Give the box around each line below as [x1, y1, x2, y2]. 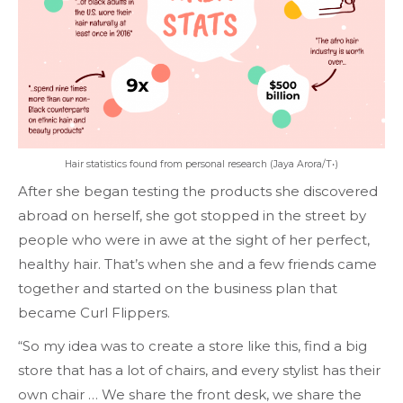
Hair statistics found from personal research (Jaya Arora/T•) [65, 157, 338, 170]
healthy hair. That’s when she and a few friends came [18, 255, 377, 273]
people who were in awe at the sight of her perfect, [18, 230, 370, 248]
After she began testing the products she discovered [18, 182, 378, 200]
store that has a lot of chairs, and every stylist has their [18, 361, 381, 379]
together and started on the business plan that [18, 279, 337, 297]
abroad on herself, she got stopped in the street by [18, 206, 366, 224]
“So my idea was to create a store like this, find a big [18, 336, 367, 354]
